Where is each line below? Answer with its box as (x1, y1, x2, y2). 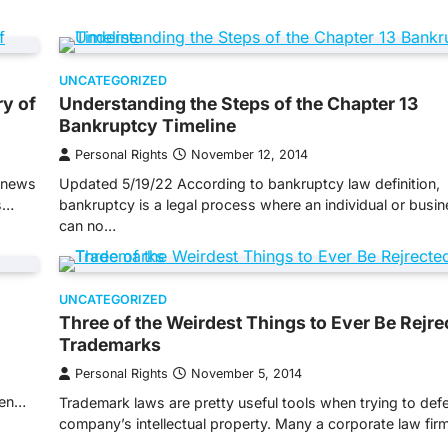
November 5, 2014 (191, 366, 302, 381)
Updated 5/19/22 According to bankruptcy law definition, (59, 175, 440, 192)
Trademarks (59, 334, 161, 355)
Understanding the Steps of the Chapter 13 (59, 93, 418, 114)
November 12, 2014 (191, 147, 308, 162)
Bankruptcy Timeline (59, 115, 236, 136)
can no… (59, 217, 116, 234)
